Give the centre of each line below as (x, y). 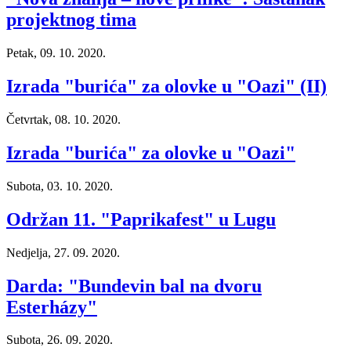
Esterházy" (52, 307)
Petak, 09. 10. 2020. (56, 53)
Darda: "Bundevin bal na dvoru (134, 286)
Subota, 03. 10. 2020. (60, 186)
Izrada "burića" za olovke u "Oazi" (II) (166, 87)
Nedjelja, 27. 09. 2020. (63, 252)
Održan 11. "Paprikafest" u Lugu (141, 219)
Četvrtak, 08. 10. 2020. (63, 119)
